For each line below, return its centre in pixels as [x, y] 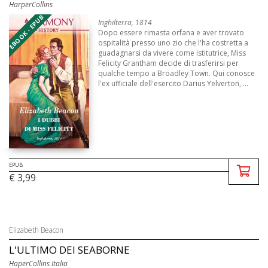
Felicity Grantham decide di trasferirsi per [169, 63]
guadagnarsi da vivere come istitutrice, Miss [172, 53]
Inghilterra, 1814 [125, 22]
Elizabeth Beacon [36, 230]
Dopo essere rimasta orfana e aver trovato [171, 32]
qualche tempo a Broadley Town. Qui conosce [177, 73]
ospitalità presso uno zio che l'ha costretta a [173, 42]
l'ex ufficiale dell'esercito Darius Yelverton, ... [173, 83]
